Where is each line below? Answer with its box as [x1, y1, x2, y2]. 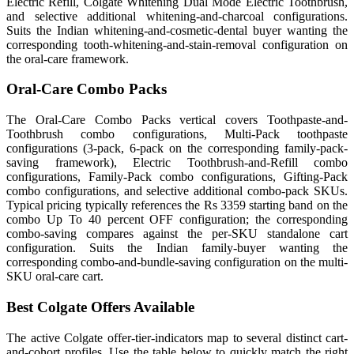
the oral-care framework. [6, 51, 129, 66]
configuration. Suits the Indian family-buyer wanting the [6, 241, 348, 255]
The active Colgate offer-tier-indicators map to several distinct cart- [6, 330, 348, 345]
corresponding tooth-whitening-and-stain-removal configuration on [6, 37, 348, 51]
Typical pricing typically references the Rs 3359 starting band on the [6, 198, 348, 213]
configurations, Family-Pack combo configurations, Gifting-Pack [6, 170, 348, 184]
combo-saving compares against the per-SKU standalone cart [6, 227, 348, 241]
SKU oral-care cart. [6, 269, 104, 284]
